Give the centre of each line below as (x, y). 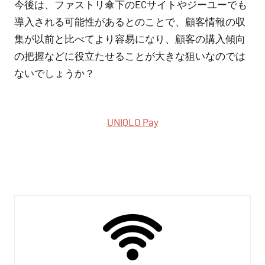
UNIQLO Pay (132, 122)
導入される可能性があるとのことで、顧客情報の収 (130, 21)
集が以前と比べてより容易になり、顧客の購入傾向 (130, 38)
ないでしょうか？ (54, 72)
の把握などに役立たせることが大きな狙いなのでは (130, 55)
